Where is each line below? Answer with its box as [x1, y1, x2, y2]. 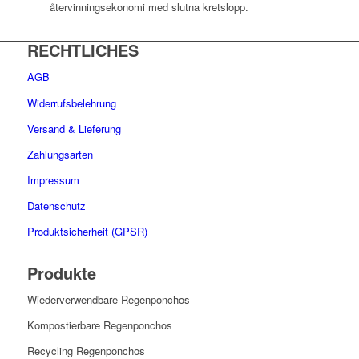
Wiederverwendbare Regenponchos [26, 291, 190, 307]
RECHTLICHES [26, 38, 139, 63]
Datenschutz [26, 197, 86, 213]
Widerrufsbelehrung [26, 95, 116, 111]
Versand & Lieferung [26, 120, 121, 136]
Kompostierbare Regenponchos [26, 317, 172, 333]
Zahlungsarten [26, 146, 93, 162]
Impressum [26, 171, 79, 188]
